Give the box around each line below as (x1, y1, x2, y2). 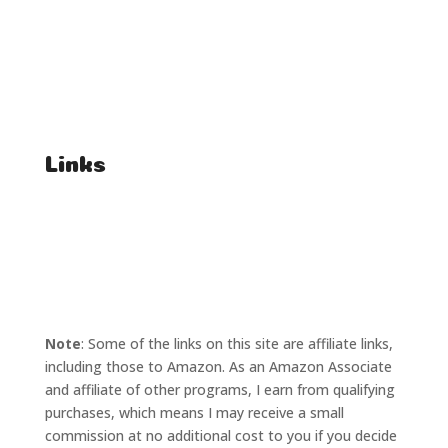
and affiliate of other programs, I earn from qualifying (44, 380, 395, 400)
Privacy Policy (44, 251, 133, 271)
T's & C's (44, 214, 102, 234)
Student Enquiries (44, 61, 159, 81)
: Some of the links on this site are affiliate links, (80, 334, 393, 354)
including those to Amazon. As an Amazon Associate (44, 357, 392, 377)
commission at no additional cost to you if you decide (44, 426, 397, 446)
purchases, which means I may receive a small (44, 403, 344, 423)
